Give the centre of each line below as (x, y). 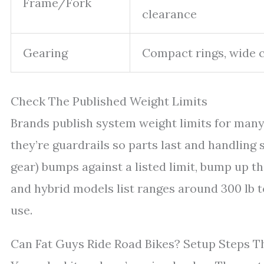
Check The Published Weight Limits (109, 101)
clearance (169, 14)
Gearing (45, 52)
